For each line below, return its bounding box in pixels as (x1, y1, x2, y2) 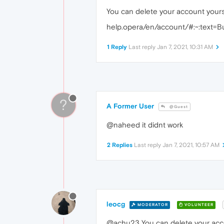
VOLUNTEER (183, 202, 213, 207)
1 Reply (107, 43, 127, 51)
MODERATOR (136, 202, 168, 207)
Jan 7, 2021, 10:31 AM (157, 43, 213, 51)
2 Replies (107, 141, 132, 149)
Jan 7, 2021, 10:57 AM (162, 141, 219, 149)
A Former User (106, 102, 154, 110)
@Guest (168, 104, 188, 109)
